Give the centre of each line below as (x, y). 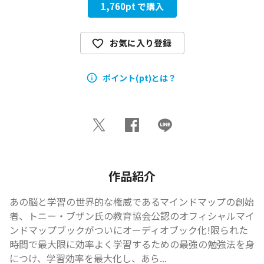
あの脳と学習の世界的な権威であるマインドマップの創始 (132, 202)
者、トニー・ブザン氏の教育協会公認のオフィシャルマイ (132, 216)
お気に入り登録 (140, 43)
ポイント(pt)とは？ (139, 77)
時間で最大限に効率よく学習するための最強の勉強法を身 (132, 244)
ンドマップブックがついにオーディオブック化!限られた (129, 230)
